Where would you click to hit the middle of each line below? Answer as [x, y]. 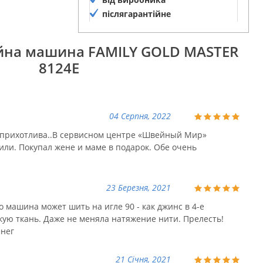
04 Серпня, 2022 [140, 116]
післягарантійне [136, 14]
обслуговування [136, 28]
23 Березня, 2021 [139, 188]
